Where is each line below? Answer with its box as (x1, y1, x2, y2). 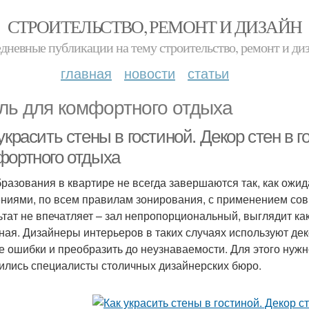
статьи (188, 63, 229, 83)
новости (124, 63, 175, 83)
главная (61, 63, 112, 83)
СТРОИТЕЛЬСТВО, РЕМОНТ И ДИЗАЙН (7, 14, 302, 38)
